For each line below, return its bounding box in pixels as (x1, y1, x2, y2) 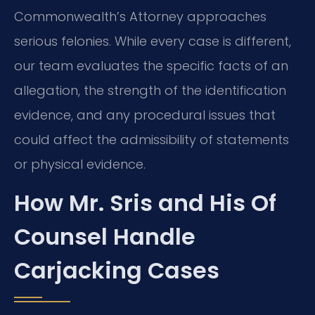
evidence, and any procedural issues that (14, 105, 276, 124)
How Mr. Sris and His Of (14, 187, 276, 219)
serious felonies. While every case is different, (14, 32, 291, 50)
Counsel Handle (14, 221, 195, 253)
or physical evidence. (14, 155, 146, 173)
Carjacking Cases (14, 255, 219, 287)
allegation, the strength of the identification (14, 81, 286, 99)
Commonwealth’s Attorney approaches (14, 7, 266, 25)
